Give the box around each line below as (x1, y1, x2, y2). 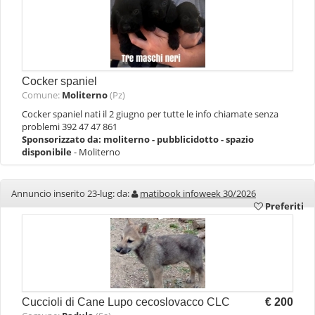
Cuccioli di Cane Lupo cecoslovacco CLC (22, 296, 230, 308)
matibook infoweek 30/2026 (140, 187, 256, 200)
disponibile (22, 146, 74, 158)
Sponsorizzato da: (22, 133, 103, 146)
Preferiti (263, 200, 304, 212)
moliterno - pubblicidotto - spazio (103, 133, 254, 146)
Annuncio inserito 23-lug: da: (11, 187, 131, 200)
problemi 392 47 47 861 (22, 120, 117, 133)
